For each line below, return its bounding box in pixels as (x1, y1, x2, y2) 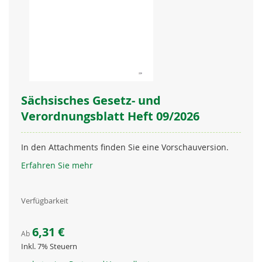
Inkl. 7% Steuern (20, 240, 77, 251)
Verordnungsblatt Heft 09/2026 (20, 108, 199, 124)
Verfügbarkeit (20, 195, 68, 206)
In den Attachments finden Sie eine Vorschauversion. (20, 141, 229, 153)
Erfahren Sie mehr (20, 159, 93, 171)
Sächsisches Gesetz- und (20, 92, 161, 108)
